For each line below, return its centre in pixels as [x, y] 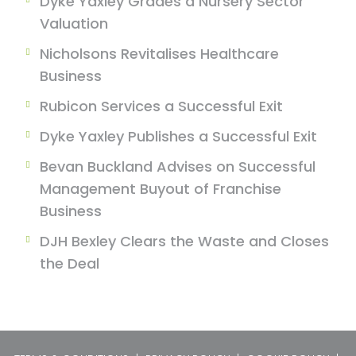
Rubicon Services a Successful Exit [161, 106]
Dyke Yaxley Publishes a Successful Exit [178, 136]
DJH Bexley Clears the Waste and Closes [184, 241]
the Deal [70, 263]
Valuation [74, 23]
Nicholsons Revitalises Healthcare [159, 54]
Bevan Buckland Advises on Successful [178, 166]
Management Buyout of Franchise [161, 189]
